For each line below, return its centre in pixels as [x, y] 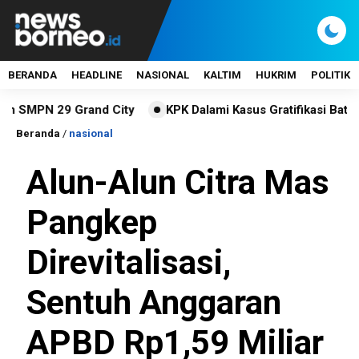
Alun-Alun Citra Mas [178, 182]
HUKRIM [276, 75]
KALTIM [222, 75]
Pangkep [92, 222]
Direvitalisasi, [129, 262]
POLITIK [331, 75]
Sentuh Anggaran [154, 303]
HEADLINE [97, 75]
